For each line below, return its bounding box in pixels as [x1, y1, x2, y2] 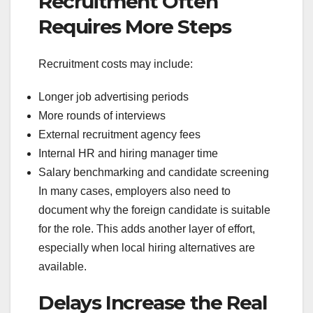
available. [38, 261, 87, 273]
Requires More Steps [38, 15, 231, 38]
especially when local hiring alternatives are [38, 242, 255, 254]
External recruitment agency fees [38, 129, 201, 141]
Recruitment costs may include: [38, 58, 193, 71]
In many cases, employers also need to [38, 185, 231, 198]
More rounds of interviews [38, 110, 166, 122]
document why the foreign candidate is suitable [38, 204, 270, 217]
